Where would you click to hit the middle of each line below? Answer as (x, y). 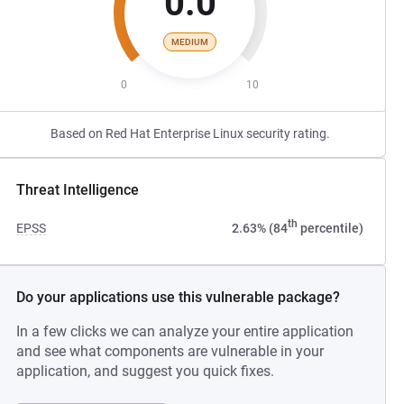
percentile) (330, 228)
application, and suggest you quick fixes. (146, 371)
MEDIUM (190, 41)
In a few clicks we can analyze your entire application (185, 331)
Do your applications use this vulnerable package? (179, 297)
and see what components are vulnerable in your (170, 351)
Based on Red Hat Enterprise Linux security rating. (190, 133)
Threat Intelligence (78, 190)
